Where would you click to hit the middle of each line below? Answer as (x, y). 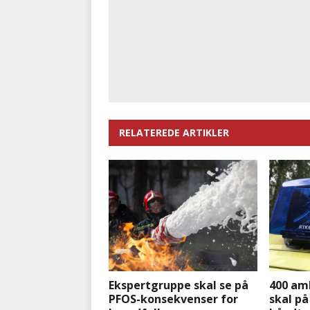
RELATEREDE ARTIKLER (174, 133)
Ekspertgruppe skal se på (179, 285)
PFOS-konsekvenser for (173, 299)
